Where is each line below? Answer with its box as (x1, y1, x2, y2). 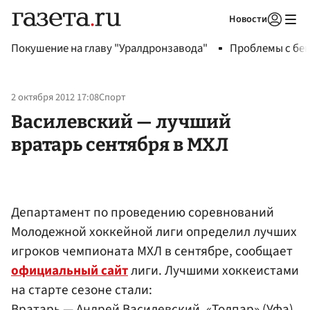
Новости (229, 12, 267, 26)
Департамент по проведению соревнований (11, 202, 274, 222)
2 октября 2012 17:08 (11, 90, 99, 105)
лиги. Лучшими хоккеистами (128, 260, 299, 280)
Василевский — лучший (11, 110, 231, 133)
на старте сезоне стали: (11, 280, 152, 300)
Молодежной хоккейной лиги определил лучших (11, 221, 297, 241)
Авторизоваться (185, 30, 250, 43)
